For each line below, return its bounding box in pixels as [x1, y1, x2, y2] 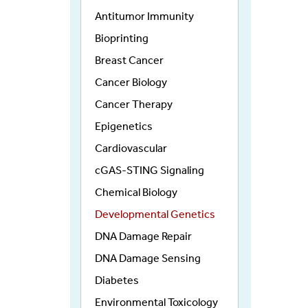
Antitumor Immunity [95, 10, 194, 23]
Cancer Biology [95, 76, 167, 89]
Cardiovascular [95, 142, 167, 155]
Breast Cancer [95, 54, 164, 67]
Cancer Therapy [95, 98, 173, 111]
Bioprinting [95, 32, 148, 45]
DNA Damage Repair [95, 230, 192, 243]
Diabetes [95, 274, 139, 287]
